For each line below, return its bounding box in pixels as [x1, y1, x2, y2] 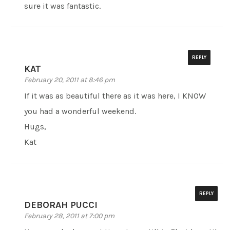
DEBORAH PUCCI [24, 199, 98, 211]
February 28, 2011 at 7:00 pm [24, 212, 115, 221]
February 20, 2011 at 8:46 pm [24, 75, 116, 85]
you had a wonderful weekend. [24, 106, 137, 117]
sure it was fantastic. [24, 1, 101, 11]
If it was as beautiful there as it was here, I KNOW [24, 91, 206, 101]
